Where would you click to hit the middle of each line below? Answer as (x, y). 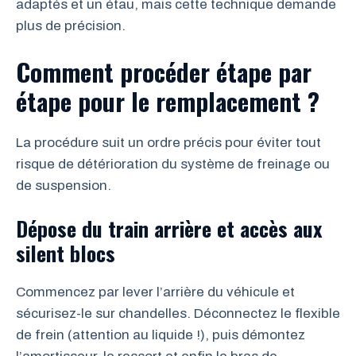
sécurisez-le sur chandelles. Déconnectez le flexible (178, 313)
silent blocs (66, 253)
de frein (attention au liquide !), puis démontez (161, 335)
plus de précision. (71, 26)
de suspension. (64, 185)
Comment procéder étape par (164, 71)
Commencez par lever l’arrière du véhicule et (155, 292)
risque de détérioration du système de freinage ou (173, 164)
